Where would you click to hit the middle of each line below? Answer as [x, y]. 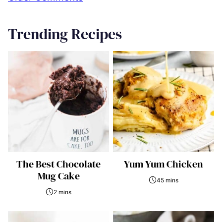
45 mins [167, 180]
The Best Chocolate [58, 164]
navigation [40, 13]
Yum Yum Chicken [164, 164]
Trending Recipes [65, 34]
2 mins [62, 192]
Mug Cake [58, 176]
